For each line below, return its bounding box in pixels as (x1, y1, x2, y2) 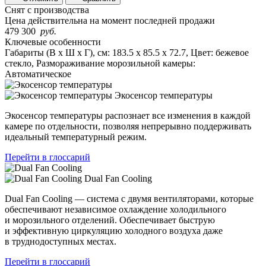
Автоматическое (5, 68, 71, 79)
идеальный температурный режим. (5, 131, 147, 142)
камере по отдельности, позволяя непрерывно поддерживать (5, 121, 251, 131)
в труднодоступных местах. (5, 236, 116, 246)
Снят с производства (5, 4, 89, 15)
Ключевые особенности (5, 36, 101, 47)
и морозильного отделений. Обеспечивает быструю (5, 214, 215, 225)
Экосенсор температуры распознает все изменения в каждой (5, 110, 251, 121)
